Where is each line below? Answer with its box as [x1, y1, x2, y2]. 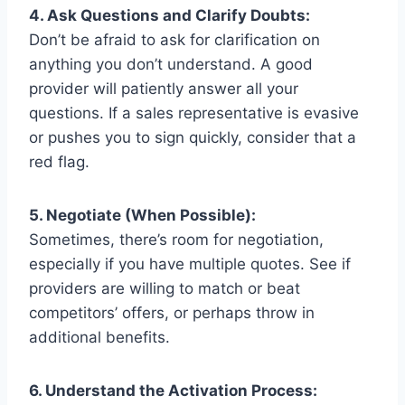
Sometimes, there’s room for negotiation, [29, 230, 324, 249]
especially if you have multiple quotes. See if [29, 254, 351, 273]
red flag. [29, 152, 89, 171]
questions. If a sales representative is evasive [29, 103, 359, 122]
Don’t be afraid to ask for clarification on [29, 30, 320, 49]
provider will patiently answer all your [29, 79, 298, 98]
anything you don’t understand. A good [29, 54, 313, 73]
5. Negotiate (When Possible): [29, 205, 256, 224]
